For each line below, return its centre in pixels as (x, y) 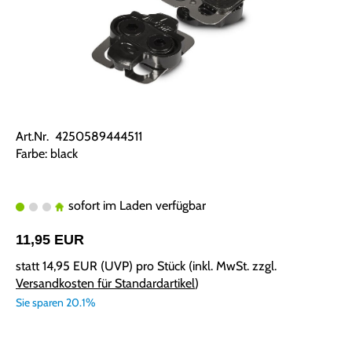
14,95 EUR (70, 266)
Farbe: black (47, 154)
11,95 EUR (50, 240)
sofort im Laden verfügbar (136, 206)
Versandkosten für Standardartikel (105, 284)
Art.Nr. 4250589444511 (79, 137)
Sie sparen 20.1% (56, 303)
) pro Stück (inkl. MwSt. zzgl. (203, 266)
